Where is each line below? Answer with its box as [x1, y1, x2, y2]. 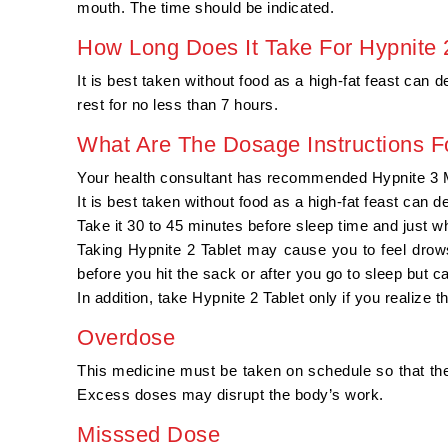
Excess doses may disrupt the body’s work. [77, 386, 384, 404]
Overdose [77, 325, 175, 351]
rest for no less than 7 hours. [77, 96, 278, 114]
